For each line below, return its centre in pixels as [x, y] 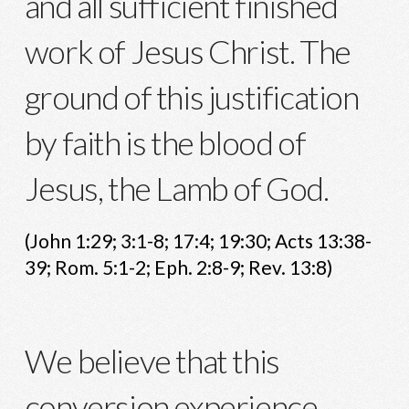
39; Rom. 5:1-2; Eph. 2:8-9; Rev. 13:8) [178, 267]
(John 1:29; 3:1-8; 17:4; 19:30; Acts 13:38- [198, 241]
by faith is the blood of [165, 143]
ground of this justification [191, 97]
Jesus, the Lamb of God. [176, 189]
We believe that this [152, 361]
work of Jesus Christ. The [187, 52]
